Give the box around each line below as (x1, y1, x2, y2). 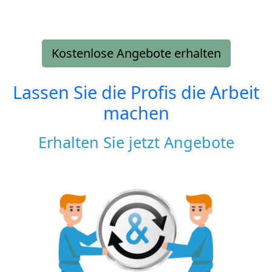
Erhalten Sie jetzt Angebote (38, 131, 234, 152)
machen (103, 100, 169, 124)
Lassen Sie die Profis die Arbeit (13, 80, 259, 104)
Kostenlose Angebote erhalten (51, 44, 221, 61)
